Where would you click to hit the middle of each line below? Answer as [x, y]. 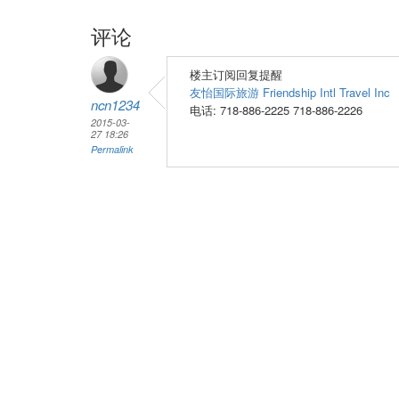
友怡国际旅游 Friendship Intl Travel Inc [290, 92]
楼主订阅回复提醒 [236, 74]
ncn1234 [115, 105]
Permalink [112, 149]
